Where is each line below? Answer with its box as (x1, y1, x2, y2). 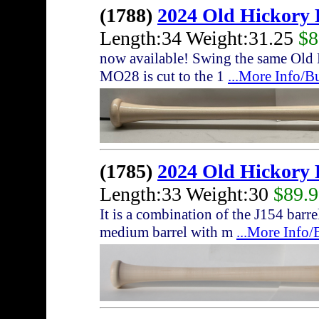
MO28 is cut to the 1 (100, 68, 228, 85)
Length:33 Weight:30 (100, 183, 273, 206)
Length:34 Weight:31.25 (100, 27, 298, 50)
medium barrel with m (100, 224, 236, 241)
